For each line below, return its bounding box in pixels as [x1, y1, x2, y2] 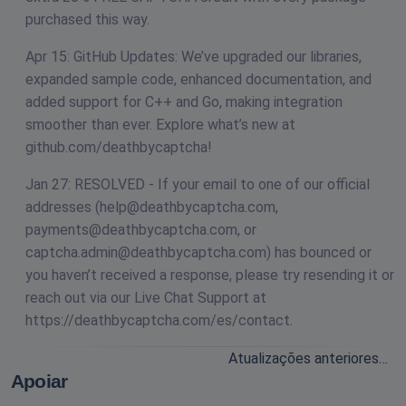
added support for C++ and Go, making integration [25, 93, 343, 111]
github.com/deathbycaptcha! [25, 139, 212, 157]
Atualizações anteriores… [228, 350, 388, 368]
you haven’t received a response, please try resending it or [25, 266, 394, 285]
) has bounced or [266, 244, 372, 262]
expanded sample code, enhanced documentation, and [25, 71, 372, 89]
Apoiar [11, 371, 68, 392]
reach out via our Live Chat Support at [25, 289, 266, 307]
